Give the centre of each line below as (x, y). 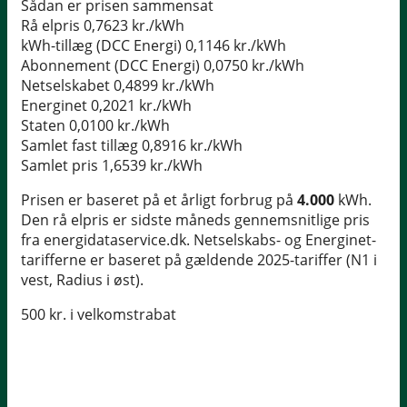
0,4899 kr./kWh (164, 86)
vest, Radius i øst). (82, 280)
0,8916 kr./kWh (192, 146)
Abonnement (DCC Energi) (110, 66)
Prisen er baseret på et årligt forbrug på (159, 200)
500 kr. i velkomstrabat (99, 315)
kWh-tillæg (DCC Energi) (101, 46)
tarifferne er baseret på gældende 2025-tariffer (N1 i (199, 260)
